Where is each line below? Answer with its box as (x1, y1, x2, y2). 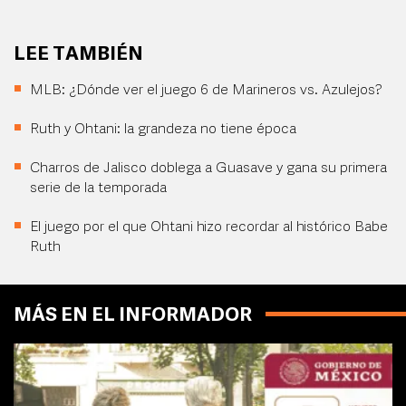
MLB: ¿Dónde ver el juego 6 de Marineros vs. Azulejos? (30, 83, 382, 98)
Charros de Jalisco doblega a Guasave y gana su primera (30, 161, 387, 176)
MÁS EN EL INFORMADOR (14, 306, 252, 325)
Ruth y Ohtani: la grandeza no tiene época (30, 122, 296, 137)
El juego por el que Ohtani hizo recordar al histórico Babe (30, 220, 388, 235)
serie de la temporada (30, 181, 167, 196)
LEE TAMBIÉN (14, 45, 143, 64)
